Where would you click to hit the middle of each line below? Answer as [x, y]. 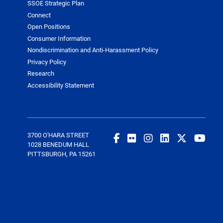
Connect [39, 15]
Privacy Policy [47, 61]
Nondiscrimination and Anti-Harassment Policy [93, 50]
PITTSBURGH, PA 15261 [61, 154]
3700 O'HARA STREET [58, 135]
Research [41, 73]
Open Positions [49, 27]
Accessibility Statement [61, 85]
